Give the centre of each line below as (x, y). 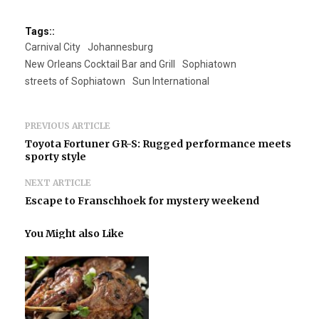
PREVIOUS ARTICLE (68, 125)
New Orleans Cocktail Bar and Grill (100, 64)
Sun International (171, 81)
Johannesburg (120, 47)
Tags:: (40, 31)
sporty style (56, 156)
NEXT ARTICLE (58, 182)
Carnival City (53, 47)
